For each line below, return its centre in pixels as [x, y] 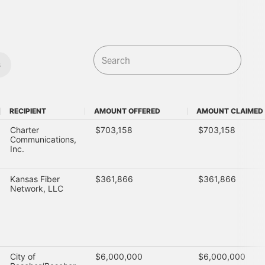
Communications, [43, 139]
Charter [24, 130]
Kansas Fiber [35, 179]
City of [22, 256]
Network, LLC [36, 188]
